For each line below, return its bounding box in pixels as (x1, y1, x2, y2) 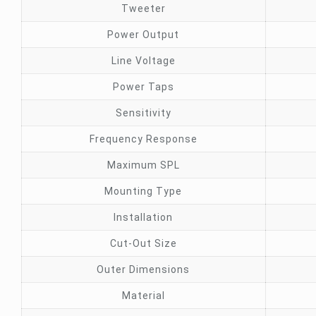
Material (121, 290, 165, 301)
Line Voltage (111, 55, 176, 66)
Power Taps (112, 81, 174, 92)
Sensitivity (115, 107, 171, 119)
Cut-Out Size (109, 238, 177, 249)
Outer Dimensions (97, 264, 190, 275)
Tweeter (121, 3, 166, 14)
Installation (114, 212, 174, 223)
